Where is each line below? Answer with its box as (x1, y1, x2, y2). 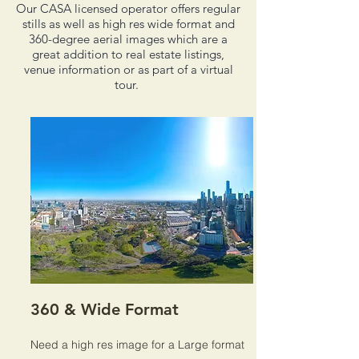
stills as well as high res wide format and (22, 15, 235, 31)
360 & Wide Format (30, 299, 179, 319)
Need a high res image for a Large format (30, 337, 244, 352)
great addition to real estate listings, (32, 46, 224, 62)
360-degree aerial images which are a (29, 30, 228, 46)
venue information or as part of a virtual (23, 61, 233, 77)
